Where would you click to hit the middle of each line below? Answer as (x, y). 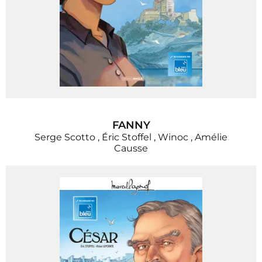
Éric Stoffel (127, 137)
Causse (131, 148)
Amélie (211, 137)
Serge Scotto (65, 137)
